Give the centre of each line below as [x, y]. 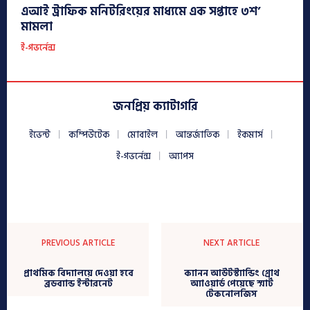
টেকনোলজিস [232, 294]
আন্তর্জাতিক [198, 135]
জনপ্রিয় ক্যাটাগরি [155, 107]
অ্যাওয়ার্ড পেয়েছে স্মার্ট [231, 284]
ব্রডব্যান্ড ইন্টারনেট [78, 284]
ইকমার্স [250, 135]
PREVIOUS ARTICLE [79, 243]
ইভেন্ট [40, 135]
